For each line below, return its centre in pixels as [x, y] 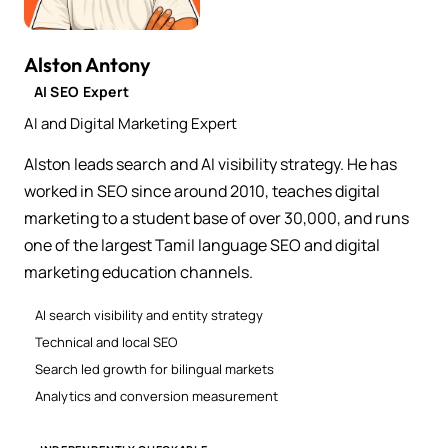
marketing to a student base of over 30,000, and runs [216, 217]
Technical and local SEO [106, 341]
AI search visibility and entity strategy [149, 314]
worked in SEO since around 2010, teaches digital [202, 190]
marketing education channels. [138, 271]
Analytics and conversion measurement [157, 395]
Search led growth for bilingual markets [155, 368]
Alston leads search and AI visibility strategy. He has [210, 163]
